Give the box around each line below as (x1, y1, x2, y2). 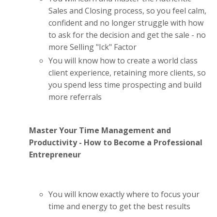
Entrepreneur (29, 149, 81, 160)
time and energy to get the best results (48, 201, 190, 212)
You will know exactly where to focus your (48, 189, 200, 200)
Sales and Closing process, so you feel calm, (48, 5, 206, 16)
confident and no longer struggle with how (48, 17, 203, 28)
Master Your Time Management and (29, 125, 171, 136)
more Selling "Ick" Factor (48, 41, 137, 52)
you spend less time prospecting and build (48, 79, 201, 90)
